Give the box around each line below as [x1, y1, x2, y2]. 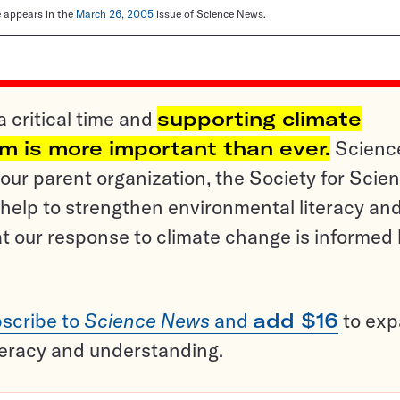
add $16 [253, 308, 338, 333]
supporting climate [157, 106, 362, 131]
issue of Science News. [154, 7, 266, 21]
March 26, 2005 [76, 7, 154, 21]
